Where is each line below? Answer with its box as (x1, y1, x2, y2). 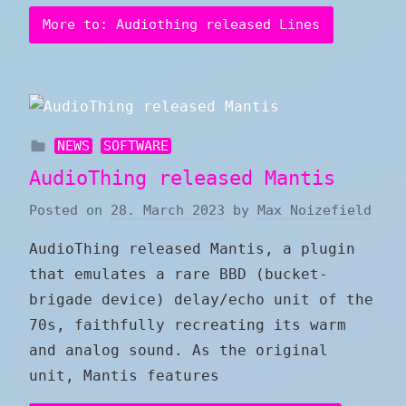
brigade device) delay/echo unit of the (29, 291, 373, 309)
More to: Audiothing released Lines (43, 16, 320, 34)
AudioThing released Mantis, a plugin (29, 240, 355, 258)
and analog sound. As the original (29, 342, 328, 360)
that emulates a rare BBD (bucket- (29, 266, 328, 284)
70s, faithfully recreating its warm (29, 316, 346, 334)
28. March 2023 (111, 202, 225, 219)
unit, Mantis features (29, 367, 219, 385)
